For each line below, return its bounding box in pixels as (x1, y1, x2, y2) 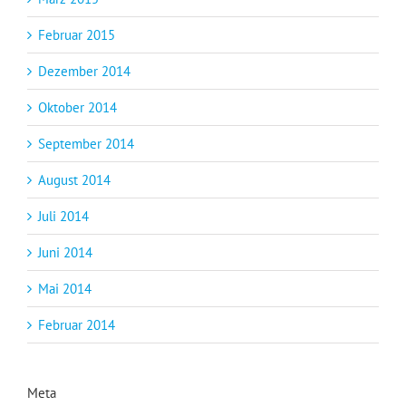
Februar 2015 (38, 25, 115, 43)
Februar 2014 (38, 315, 115, 333)
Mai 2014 (38, 279, 92, 297)
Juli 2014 (38, 207, 89, 225)
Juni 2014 (38, 243, 92, 261)
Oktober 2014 (38, 98, 117, 116)
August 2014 (38, 170, 111, 188)
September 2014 (38, 134, 134, 152)
